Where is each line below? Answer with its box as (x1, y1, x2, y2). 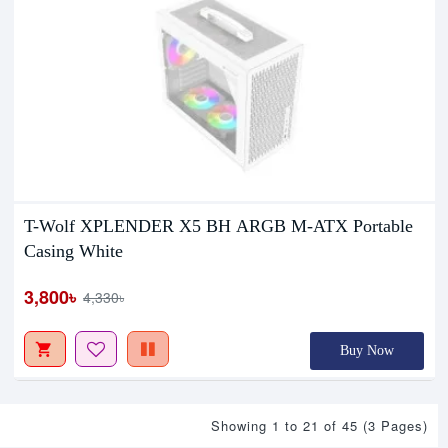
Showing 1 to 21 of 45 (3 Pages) (211, 415, 428, 435)
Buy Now (340, 343, 395, 359)
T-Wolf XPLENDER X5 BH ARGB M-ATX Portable (24, 216, 414, 237)
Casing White (24, 241, 124, 262)
